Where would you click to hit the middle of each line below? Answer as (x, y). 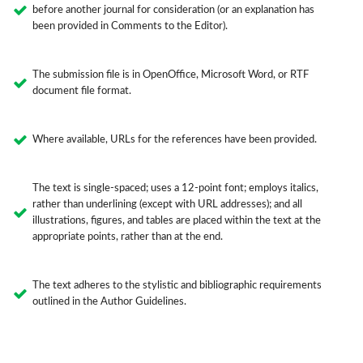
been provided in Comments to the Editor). (130, 27)
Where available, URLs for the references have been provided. (174, 140)
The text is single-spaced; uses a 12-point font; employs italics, (175, 189)
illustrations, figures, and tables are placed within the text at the (176, 221)
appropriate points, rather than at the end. (127, 237)
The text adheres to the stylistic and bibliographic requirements (177, 286)
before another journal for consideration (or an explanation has (173, 11)
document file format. (81, 92)
